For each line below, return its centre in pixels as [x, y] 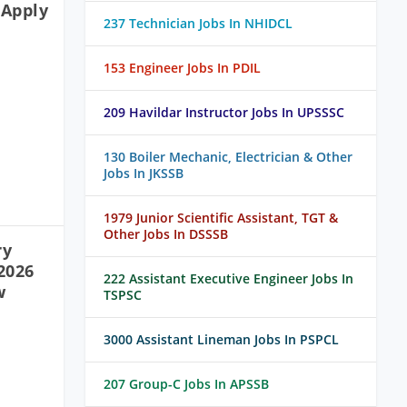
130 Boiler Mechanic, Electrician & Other [228, 157]
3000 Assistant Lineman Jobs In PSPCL [221, 340]
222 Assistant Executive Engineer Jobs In [228, 279]
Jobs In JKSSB [144, 174]
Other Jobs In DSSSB [166, 234]
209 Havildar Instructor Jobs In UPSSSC [224, 113]
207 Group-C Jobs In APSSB [186, 384]
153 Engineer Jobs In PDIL [182, 68]
